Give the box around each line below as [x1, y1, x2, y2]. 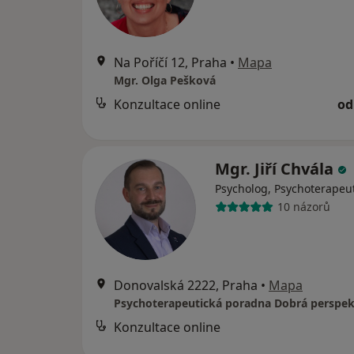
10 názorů [277, 199, 330, 215]
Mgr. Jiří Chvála [215, 157, 337, 179]
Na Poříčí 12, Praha [114, 53, 227, 71]
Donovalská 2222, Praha [114, 276, 258, 294]
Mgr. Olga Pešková [114, 72, 216, 88]
